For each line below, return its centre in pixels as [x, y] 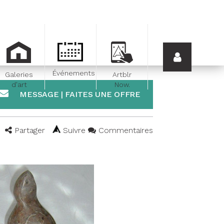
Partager [30, 130]
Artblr [122, 74]
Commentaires [124, 130]
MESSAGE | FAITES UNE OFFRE [80, 94]
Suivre [74, 130]
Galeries [19, 74]
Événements [74, 73]
